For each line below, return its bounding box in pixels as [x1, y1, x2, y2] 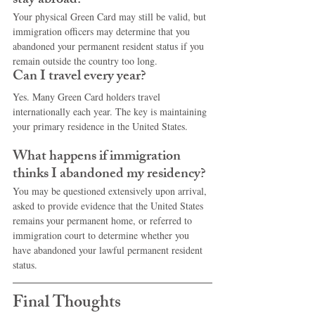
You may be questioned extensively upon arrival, [13, 184, 210, 198]
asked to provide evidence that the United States [13, 199, 206, 212]
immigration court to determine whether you [13, 229, 192, 242]
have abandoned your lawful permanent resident [13, 243, 205, 257]
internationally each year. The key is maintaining [13, 105, 210, 118]
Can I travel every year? [13, 65, 146, 89]
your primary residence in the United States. [13, 120, 188, 133]
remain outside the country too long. [13, 54, 157, 67]
